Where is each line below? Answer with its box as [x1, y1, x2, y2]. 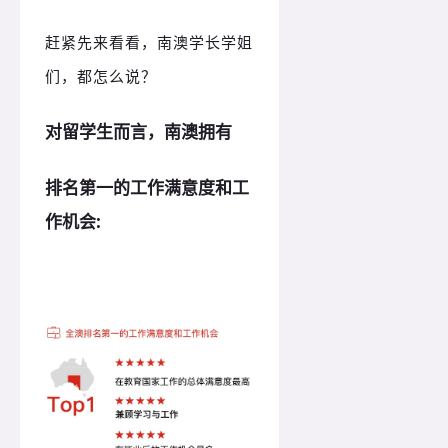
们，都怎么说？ [45, 65, 157, 86]
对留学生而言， [45, 119, 164, 143]
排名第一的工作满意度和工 [45, 175, 249, 199]
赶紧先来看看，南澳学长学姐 [45, 31, 253, 52]
